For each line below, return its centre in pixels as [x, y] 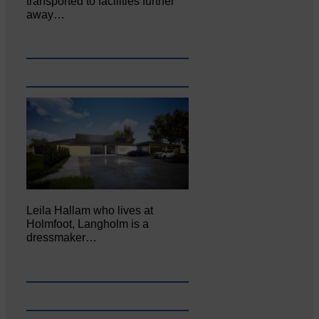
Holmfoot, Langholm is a [88, 224]
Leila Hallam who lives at [90, 210]
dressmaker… [62, 237]
